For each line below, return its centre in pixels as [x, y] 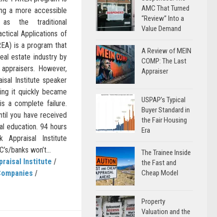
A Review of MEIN [166, 51]
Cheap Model [160, 173]
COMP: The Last [164, 61]
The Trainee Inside [166, 153]
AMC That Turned [165, 8]
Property [153, 201]
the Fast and [159, 163]
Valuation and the [166, 212]
